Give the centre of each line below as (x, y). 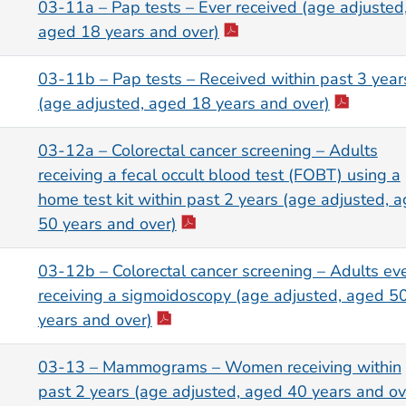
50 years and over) (107, 224)
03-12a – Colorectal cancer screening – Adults (208, 151)
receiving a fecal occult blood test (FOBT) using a (219, 175)
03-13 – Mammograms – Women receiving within (219, 367)
